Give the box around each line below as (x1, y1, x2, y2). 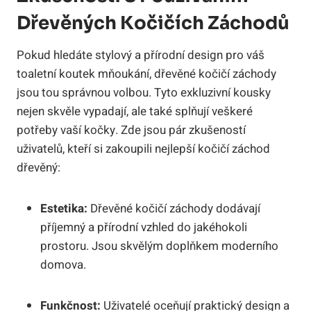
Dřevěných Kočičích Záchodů (17, 11, 289, 35)
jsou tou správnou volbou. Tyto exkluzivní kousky (17, 83, 271, 101)
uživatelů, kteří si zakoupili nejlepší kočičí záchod (17, 140, 270, 158)
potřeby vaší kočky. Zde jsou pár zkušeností (17, 121, 246, 139)
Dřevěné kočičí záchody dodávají (87, 199, 260, 217)
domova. (40, 255, 86, 274)
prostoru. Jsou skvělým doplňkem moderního (40, 237, 278, 255)
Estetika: (40, 199, 87, 217)
